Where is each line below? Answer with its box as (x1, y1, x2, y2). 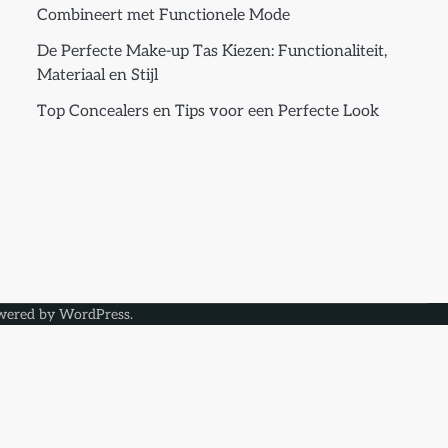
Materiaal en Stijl (36, 66, 158, 85)
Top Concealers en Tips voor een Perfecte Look (36, 102, 379, 121)
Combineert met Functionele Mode (36, 6, 290, 25)
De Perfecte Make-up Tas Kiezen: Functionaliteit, (36, 42, 387, 61)
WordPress (59, 306, 130, 323)
